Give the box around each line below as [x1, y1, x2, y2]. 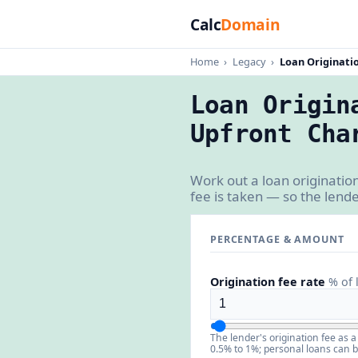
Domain [221, 13, 280, 35]
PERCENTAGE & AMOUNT [210, 232, 344, 246]
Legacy [232, 54, 266, 69]
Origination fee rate [210, 273, 328, 289]
